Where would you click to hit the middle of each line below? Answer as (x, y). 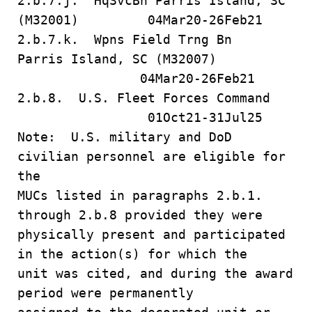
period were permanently (106, 293)
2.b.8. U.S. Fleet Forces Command (151, 98)
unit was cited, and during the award (155, 273)
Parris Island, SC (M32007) (155, 59)
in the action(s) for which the (132, 254)
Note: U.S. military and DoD (125, 137)
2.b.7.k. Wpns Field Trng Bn (128, 39)
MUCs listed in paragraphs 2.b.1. (140, 195)
